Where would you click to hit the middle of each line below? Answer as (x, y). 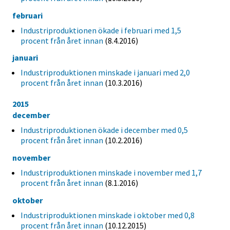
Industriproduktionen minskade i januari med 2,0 (105, 73)
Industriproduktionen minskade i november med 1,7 (111, 173)
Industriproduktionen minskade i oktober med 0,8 (108, 215)
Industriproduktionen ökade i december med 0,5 (104, 130)
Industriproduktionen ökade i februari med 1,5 (101, 30)
